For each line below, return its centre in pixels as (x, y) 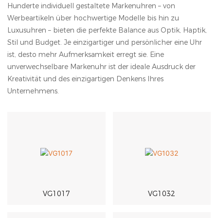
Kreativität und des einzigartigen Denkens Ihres (85, 79)
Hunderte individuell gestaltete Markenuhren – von (91, 6)
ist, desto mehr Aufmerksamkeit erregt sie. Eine (86, 54)
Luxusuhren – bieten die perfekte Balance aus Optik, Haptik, (107, 30)
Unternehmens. (33, 91)
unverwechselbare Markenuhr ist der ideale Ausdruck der (101, 66)
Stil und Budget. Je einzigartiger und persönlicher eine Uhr (105, 42)
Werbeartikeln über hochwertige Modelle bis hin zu (93, 18)
